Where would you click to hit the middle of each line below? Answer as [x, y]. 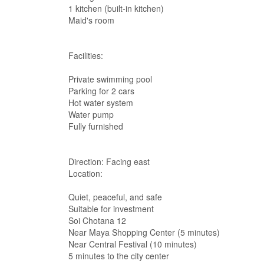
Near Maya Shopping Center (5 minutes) [144, 232]
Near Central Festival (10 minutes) [133, 244]
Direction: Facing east [109, 161]
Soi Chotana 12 [97, 220]
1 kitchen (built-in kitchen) [116, 8]
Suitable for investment [111, 209]
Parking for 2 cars [101, 91]
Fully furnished [96, 126]
